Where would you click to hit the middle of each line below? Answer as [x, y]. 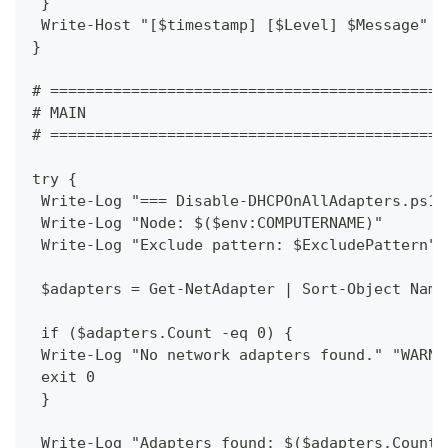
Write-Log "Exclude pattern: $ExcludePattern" [234, 244]
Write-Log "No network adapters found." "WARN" [239, 354]
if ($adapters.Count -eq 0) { [162, 332]
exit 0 [63, 376]
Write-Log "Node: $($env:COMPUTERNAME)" [207, 222]
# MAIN [59, 112]
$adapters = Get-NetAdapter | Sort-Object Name [239, 288]
